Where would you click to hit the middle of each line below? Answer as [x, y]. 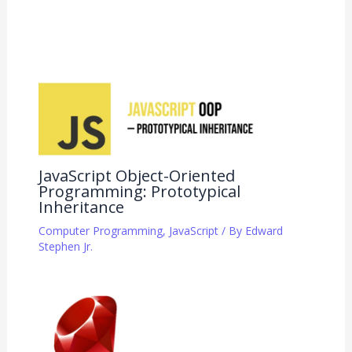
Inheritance [81, 207]
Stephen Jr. [65, 246]
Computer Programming [100, 230]
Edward [264, 230]
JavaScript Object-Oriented [136, 175]
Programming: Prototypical [139, 191]
